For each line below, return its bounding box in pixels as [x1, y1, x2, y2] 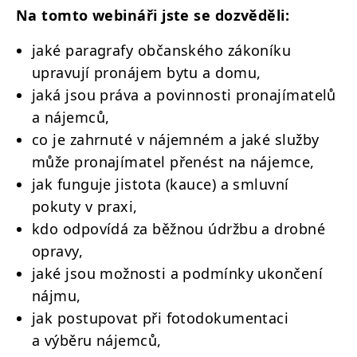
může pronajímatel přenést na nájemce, [32, 151, 315, 171]
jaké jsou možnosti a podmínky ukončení [32, 263, 324, 283]
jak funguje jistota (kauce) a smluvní [32, 174, 289, 194]
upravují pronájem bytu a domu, [32, 62, 261, 82]
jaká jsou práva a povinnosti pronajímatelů [32, 84, 336, 104]
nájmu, [32, 285, 81, 305]
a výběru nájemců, [32, 330, 162, 350]
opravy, [32, 241, 84, 261]
